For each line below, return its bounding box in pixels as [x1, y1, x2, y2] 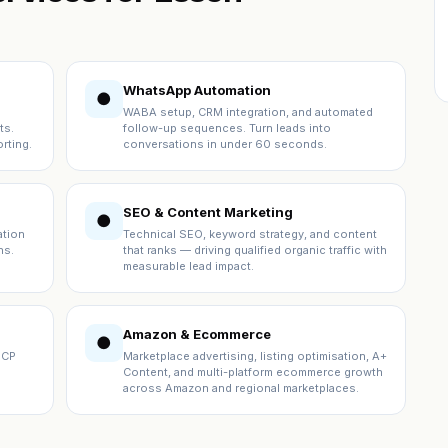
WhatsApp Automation [123, 82, 271, 98]
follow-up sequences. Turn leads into [123, 121, 331, 135]
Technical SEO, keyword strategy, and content [123, 227, 377, 241]
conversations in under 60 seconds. [123, 137, 327, 151]
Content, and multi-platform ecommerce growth [123, 365, 383, 379]
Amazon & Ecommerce [123, 326, 271, 342]
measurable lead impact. [123, 259, 254, 273]
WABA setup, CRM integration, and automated [123, 105, 373, 119]
